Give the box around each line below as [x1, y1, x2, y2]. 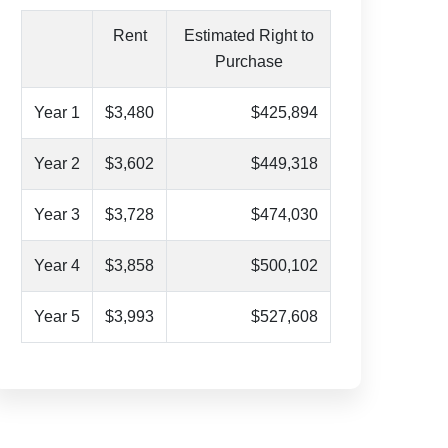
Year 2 [34, 155, 80, 172]
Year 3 [34, 206, 80, 223]
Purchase [214, 53, 283, 70]
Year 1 [34, 104, 80, 121]
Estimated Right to [183, 27, 314, 44]
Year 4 [34, 257, 80, 274]
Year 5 [34, 308, 80, 325]
